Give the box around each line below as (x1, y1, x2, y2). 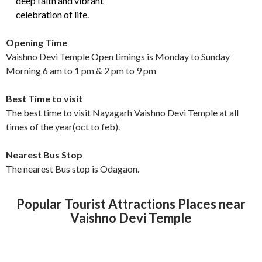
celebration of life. (16, 9, 89, 20)
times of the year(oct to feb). (6, 121, 120, 132)
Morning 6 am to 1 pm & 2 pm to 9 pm (6, 65, 156, 76)
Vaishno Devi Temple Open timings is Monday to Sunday (6, 51, 230, 62)
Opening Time (6, 37, 67, 48)
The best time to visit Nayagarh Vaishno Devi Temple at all (6, 107, 239, 118)
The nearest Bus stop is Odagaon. (6, 163, 139, 174)
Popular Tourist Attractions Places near (16, 196, 246, 212)
